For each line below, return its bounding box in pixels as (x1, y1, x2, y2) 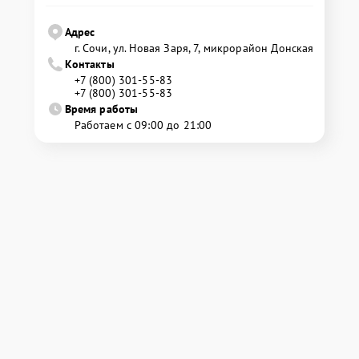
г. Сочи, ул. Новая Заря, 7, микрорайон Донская (74, 41, 314, 55)
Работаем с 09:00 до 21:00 (74, 118, 212, 132)
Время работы (64, 102, 139, 116)
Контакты (64, 57, 115, 71)
